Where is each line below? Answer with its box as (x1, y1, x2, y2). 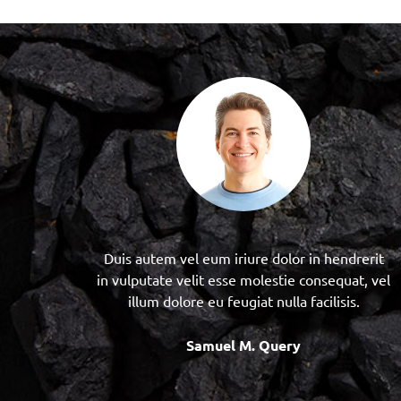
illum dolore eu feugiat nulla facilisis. (127, 291, 360, 310)
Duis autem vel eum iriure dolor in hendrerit (103, 248, 384, 267)
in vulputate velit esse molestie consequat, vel (97, 269, 390, 288)
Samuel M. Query (186, 335, 301, 354)
